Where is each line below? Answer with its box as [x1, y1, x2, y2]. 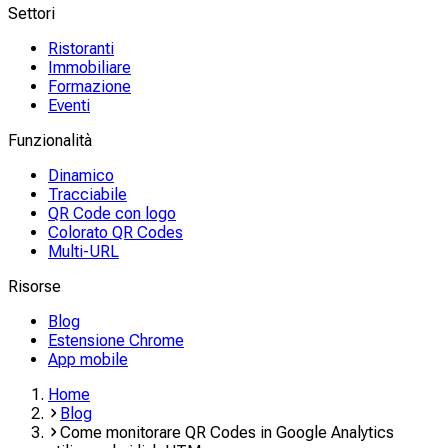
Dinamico [48, 166, 114, 185]
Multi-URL [48, 242, 119, 261]
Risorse [8, 277, 61, 296]
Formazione [48, 77, 131, 96]
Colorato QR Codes [48, 223, 183, 242]
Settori [8, 4, 55, 23]
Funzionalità [8, 131, 92, 150]
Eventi [48, 96, 90, 115]
